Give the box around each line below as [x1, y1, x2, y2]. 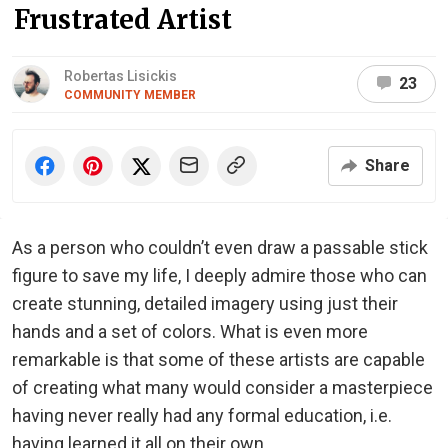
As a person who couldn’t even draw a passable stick [12, 236, 428, 258]
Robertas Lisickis [64, 67, 177, 84]
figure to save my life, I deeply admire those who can [12, 264, 427, 286]
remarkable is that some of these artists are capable [12, 348, 425, 370]
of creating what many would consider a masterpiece [12, 376, 433, 398]
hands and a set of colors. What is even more [12, 320, 368, 342]
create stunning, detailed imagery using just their [12, 292, 398, 314]
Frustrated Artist [14, 2, 232, 36]
